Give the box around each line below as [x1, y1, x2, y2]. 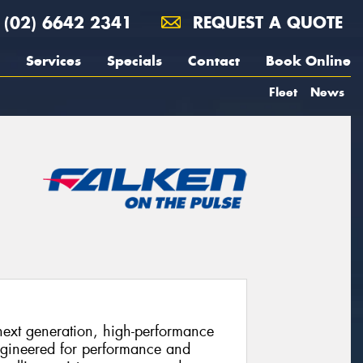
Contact [188, 52, 240, 70]
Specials [107, 52, 162, 70]
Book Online [266, 52, 351, 70]
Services [26, 52, 81, 70]
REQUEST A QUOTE [187, 12, 343, 32]
